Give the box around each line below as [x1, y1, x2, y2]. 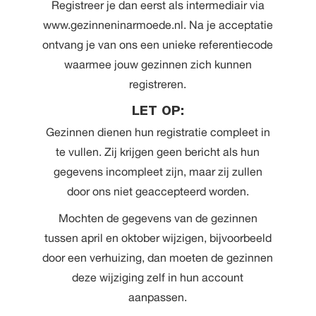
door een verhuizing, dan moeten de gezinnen [42, 251, 274, 265]
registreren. [129, 78, 187, 91]
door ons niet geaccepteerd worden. [66, 185, 249, 198]
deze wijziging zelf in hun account [72, 271, 244, 284]
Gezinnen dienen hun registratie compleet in [45, 126, 270, 139]
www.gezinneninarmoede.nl [42, 18, 183, 32]
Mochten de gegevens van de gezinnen [58, 212, 257, 225]
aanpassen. [128, 291, 188, 304]
